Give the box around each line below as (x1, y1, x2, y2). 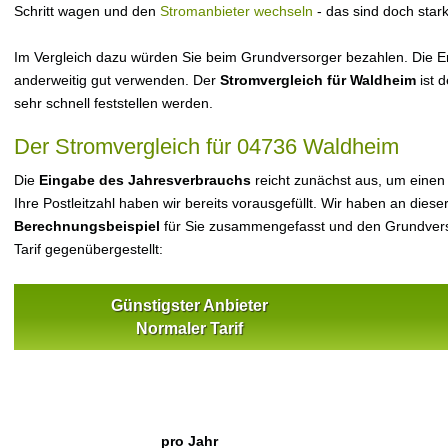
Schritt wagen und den (14, 3, 160, 19)
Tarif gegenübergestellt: (14, 241, 163, 257)
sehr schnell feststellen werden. (14, 95, 213, 111)
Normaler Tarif (135, 320, 243, 337)
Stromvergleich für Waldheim (220, 72, 416, 88)
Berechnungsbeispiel (14, 218, 160, 234)
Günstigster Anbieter (110, 297, 268, 314)
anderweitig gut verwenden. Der (14, 72, 220, 88)
